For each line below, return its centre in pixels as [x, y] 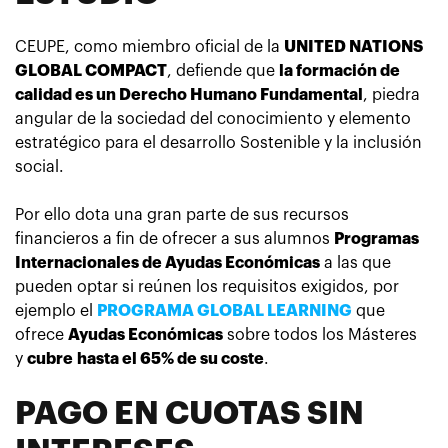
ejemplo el [56, 310]
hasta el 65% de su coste [170, 358]
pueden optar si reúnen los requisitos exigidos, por [207, 286]
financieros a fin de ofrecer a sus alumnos [174, 238]
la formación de [339, 70]
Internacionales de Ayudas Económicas [167, 262]
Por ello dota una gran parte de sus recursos [182, 214]
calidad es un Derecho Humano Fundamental [189, 94]
